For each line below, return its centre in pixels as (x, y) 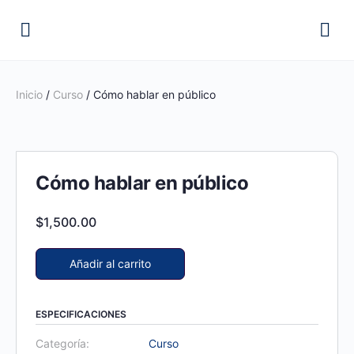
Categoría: (62, 344)
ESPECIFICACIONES (81, 314)
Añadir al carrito (110, 264)
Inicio (29, 94)
